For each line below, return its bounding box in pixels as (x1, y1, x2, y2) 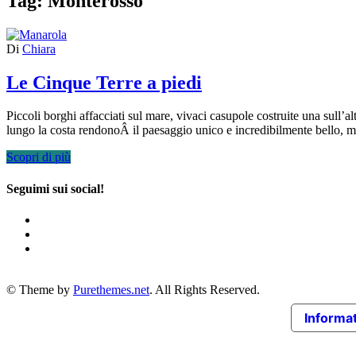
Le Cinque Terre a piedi (6, 72, 202, 93)
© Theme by (6, 282, 73, 296)
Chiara (22, 41, 56, 56)
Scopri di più (6, 150, 71, 164)
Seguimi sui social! (6, 181, 104, 195)
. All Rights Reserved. (149, 282, 260, 296)
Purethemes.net (73, 282, 149, 296)
